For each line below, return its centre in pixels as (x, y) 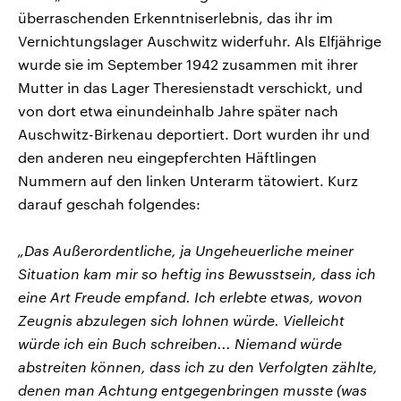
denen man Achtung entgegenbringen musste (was (192, 389)
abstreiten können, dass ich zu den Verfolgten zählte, (198, 366)
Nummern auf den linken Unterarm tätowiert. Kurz (188, 180)
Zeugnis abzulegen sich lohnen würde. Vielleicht (181, 320)
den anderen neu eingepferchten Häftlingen (167, 157)
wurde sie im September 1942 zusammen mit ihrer (188, 64)
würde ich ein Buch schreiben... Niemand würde (180, 343)
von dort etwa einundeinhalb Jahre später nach (178, 110)
